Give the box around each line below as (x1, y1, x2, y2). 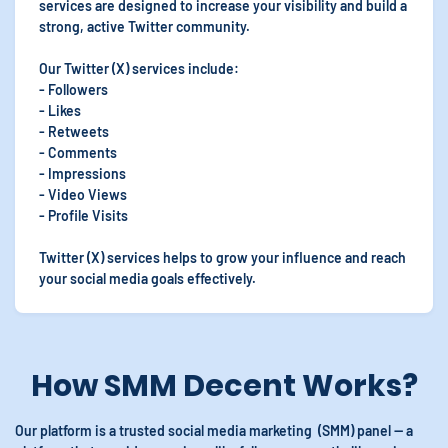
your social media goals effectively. (39, 270, 256, 287)
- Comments (39, 144, 117, 161)
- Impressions (39, 165, 126, 182)
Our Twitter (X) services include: (39, 60, 239, 77)
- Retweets (39, 123, 109, 140)
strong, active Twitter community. (39, 18, 250, 35)
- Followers (39, 81, 108, 98)
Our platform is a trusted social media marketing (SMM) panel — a (15, 422, 413, 439)
